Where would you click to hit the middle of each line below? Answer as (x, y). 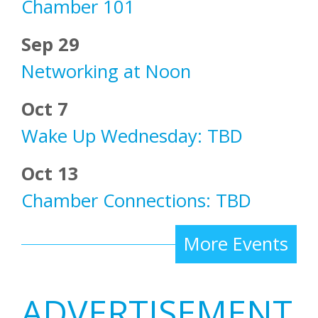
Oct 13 (50, 174)
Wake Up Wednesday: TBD (132, 136)
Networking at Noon (106, 72)
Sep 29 (50, 45)
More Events (236, 244)
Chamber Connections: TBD (136, 201)
